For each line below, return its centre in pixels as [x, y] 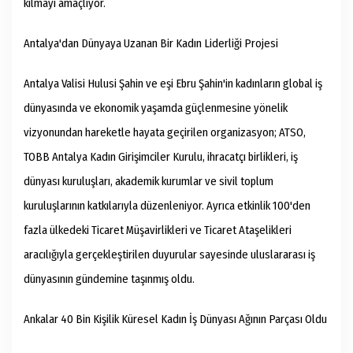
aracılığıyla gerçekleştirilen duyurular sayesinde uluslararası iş [169, 255]
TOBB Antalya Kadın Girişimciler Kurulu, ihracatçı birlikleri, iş [161, 157]
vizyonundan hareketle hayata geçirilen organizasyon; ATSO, [165, 133]
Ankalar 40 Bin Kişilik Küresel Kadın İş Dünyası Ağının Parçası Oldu [175, 320]
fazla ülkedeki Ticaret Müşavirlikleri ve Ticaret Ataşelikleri [158, 230]
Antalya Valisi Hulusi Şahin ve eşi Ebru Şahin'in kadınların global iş [173, 84]
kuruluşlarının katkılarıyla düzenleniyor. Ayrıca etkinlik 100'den [167, 206]
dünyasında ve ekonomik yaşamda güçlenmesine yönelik [156, 108]
